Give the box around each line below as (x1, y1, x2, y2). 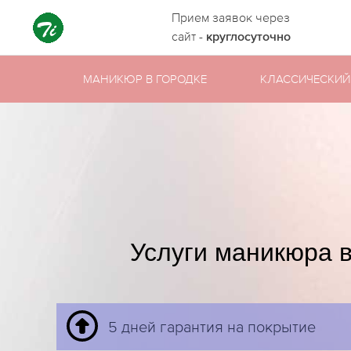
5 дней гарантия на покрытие (108, 317, 316, 335)
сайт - (171, 29, 206, 43)
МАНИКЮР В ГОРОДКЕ (82, 72, 207, 85)
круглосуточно (205, 31, 291, 44)
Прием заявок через (171, 10, 290, 24)
